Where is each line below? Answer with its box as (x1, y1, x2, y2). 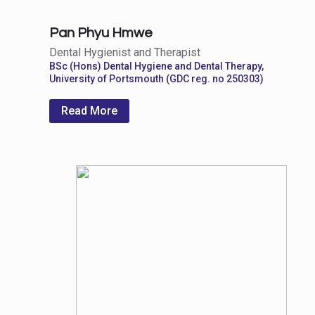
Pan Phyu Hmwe (49, 25, 153, 40)
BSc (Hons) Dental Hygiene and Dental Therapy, (49, 60, 264, 72)
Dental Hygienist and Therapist (49, 45, 200, 59)
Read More (61, 103, 117, 117)
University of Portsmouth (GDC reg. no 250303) (49, 72, 264, 84)
